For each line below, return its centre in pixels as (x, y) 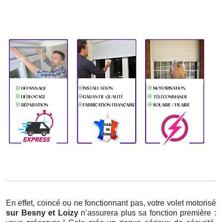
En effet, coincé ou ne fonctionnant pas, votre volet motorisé (111, 203)
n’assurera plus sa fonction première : (149, 213)
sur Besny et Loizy (44, 213)
